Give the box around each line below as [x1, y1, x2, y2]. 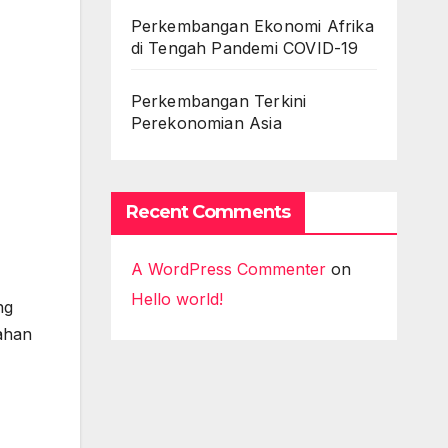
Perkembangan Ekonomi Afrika [130, 16, 374, 36]
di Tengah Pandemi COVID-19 [130, 38, 359, 58]
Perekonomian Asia [130, 113, 282, 133]
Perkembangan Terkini [130, 91, 307, 111]
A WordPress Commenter [130, 259, 326, 279]
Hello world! [130, 289, 223, 309]
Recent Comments [125, 201, 290, 223]
